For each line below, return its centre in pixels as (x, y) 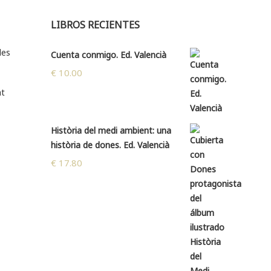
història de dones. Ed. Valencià (110, 145)
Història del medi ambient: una (111, 131)
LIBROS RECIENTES (95, 25)
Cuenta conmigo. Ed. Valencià (108, 55)
